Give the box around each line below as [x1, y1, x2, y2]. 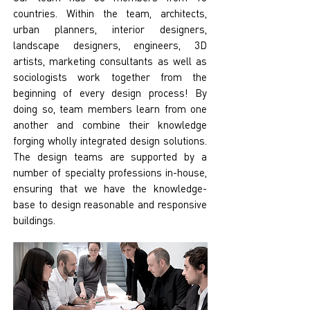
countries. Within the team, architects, [13, 6, 207, 20]
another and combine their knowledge [13, 118, 207, 131]
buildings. [13, 213, 55, 227]
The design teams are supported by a [13, 149, 207, 163]
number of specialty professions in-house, [13, 165, 207, 179]
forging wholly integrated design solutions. [13, 134, 207, 147]
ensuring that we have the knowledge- [13, 181, 207, 195]
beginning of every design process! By [13, 86, 207, 100]
